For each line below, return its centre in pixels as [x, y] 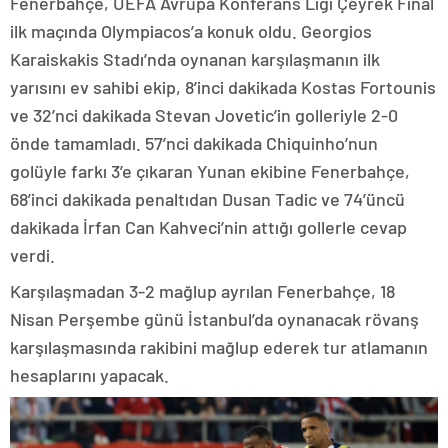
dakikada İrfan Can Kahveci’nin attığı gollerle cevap [208, 227]
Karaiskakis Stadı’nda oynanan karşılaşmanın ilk [195, 59]
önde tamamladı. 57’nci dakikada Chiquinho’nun [194, 143]
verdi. [32, 255]
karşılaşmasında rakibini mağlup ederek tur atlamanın [219, 347]
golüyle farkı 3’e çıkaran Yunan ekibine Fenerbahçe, [210, 171]
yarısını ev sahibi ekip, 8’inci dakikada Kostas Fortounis [223, 87]
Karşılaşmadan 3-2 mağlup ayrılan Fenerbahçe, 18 [202, 291]
